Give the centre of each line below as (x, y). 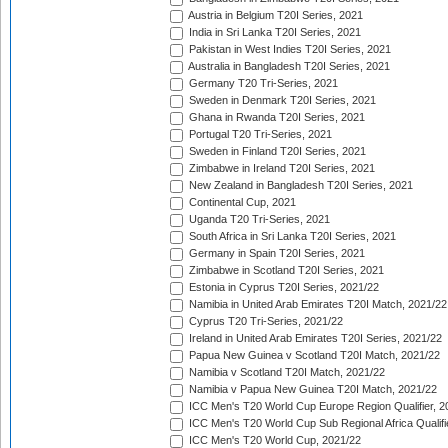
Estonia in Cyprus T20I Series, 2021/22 (282, 287)
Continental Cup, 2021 (241, 202)
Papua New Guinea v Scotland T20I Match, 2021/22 (313, 355)
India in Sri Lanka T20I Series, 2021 (273, 32)
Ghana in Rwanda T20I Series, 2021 (275, 117)
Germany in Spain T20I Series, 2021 (275, 253)
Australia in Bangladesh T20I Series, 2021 (288, 66)
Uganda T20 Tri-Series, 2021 (258, 219)
